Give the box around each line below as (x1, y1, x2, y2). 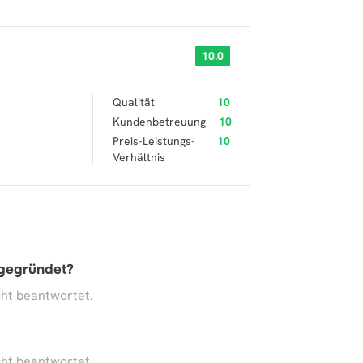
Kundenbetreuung (113, 114, 206, 129)
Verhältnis (113, 150, 165, 164)
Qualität (113, 95, 155, 109)
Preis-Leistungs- (113, 134, 195, 148)
